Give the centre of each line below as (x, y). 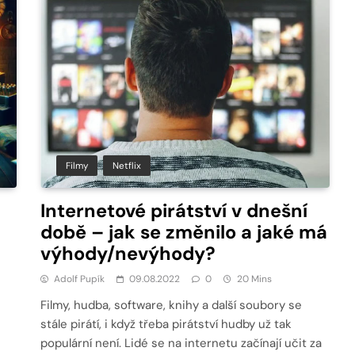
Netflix (127, 165)
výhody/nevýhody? (128, 253)
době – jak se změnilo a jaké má (184, 232)
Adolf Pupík (80, 279)
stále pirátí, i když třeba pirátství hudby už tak (166, 324)
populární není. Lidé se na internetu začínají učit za (181, 343)
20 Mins (255, 279)
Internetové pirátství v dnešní (174, 210)
